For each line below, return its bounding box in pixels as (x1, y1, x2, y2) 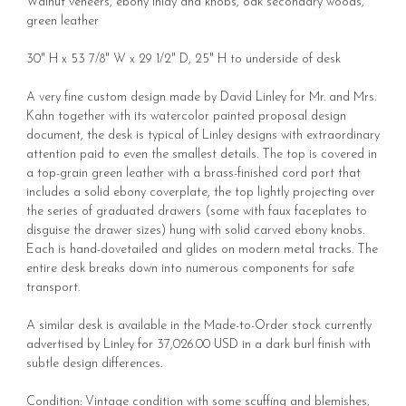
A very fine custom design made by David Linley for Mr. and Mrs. (26, 90, 376, 104)
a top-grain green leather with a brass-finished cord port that (26, 166, 361, 180)
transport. (26, 280, 80, 295)
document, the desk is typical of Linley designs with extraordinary (26, 128, 380, 142)
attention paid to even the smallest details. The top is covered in (26, 147, 377, 161)
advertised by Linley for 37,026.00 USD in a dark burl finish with (26, 337, 371, 352)
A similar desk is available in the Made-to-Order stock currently (26, 318, 372, 333)
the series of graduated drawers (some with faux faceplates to (26, 204, 367, 218)
